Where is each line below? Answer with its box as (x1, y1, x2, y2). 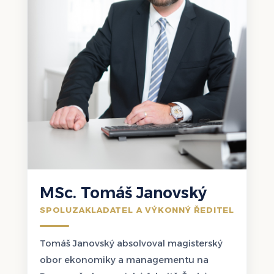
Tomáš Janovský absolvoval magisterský (40, 238, 223, 250)
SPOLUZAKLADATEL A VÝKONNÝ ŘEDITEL (40, 205, 234, 215)
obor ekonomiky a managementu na (40, 254, 209, 266)
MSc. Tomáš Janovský (40, 183, 207, 202)
